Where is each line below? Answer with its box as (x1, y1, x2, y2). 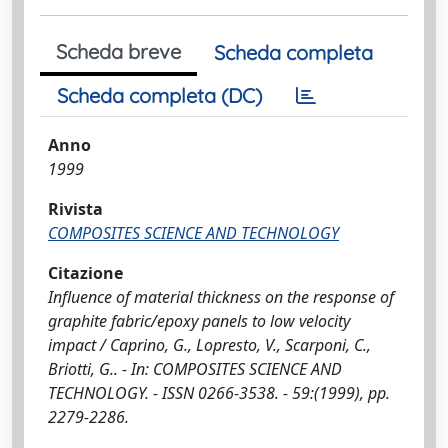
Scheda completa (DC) (57, 83, 262, 108)
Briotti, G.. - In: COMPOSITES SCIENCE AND (48, 358, 342, 380)
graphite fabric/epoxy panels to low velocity (48, 310, 350, 332)
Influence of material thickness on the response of (48, 286, 394, 308)
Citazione (48, 262, 123, 284)
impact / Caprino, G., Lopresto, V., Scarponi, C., (48, 334, 371, 356)
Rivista (48, 198, 103, 220)
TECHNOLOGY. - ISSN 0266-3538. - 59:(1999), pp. (48, 382, 390, 404)
